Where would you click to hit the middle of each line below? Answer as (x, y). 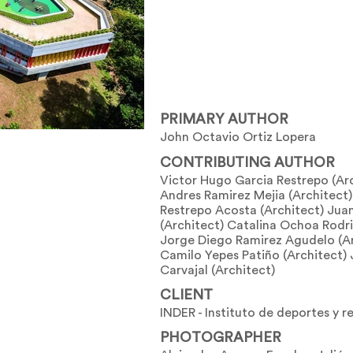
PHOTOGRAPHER (221, 338)
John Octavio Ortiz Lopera (238, 137)
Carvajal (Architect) (217, 271)
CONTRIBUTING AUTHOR (247, 163)
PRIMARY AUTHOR (224, 119)
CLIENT (186, 295)
